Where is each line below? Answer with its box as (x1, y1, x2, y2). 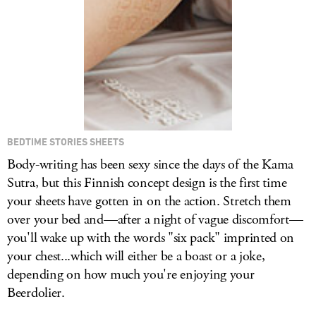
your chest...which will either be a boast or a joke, (7, 247, 265, 266)
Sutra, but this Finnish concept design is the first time (7, 174, 287, 193)
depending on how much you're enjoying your (7, 265, 255, 284)
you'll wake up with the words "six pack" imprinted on (7, 229, 295, 248)
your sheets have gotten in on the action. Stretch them (7, 192, 291, 211)
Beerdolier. (7, 284, 65, 303)
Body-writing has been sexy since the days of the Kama (7, 155, 294, 174)
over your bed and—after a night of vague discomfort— (7, 210, 303, 229)
